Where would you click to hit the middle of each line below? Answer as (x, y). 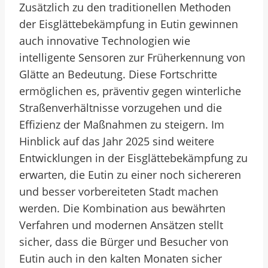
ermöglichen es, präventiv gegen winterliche (130, 91)
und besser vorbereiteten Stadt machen (119, 191)
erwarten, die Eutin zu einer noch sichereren (130, 175)
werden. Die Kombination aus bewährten (122, 208)
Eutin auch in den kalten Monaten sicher (121, 258)
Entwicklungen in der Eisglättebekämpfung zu (133, 158)
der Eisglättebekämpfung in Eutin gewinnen (129, 24)
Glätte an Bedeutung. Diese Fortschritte (118, 74)
